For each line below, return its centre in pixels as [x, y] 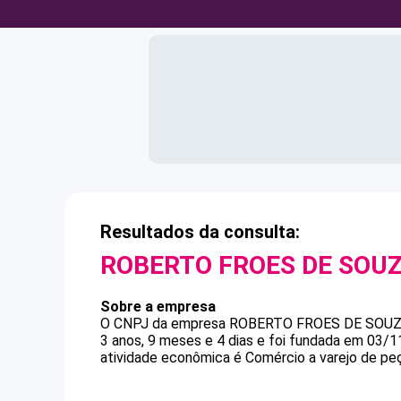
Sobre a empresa [158, 307]
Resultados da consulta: [200, 232]
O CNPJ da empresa [165, 324]
